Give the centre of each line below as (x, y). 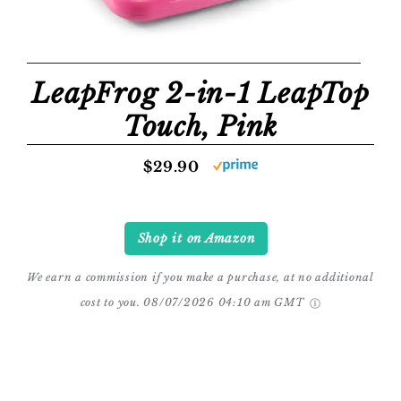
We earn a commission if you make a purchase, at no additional (200, 277)
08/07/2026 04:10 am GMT (226, 302)
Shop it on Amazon (196, 239)
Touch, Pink (200, 127)
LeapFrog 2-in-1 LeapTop (200, 94)
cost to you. (110, 302)
